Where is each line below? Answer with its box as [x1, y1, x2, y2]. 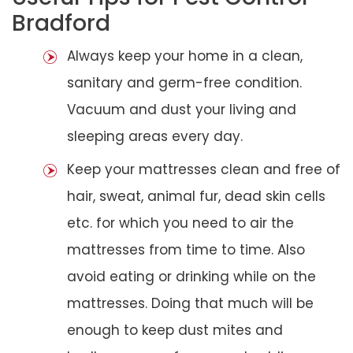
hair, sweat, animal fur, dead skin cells [67, 186, 325, 206]
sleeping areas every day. [67, 126, 243, 146]
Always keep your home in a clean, [67, 46, 303, 65]
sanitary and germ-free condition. [67, 72, 302, 92]
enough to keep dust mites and [67, 320, 283, 340]
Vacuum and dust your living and [67, 99, 296, 119]
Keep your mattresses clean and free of [67, 159, 340, 179]
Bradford [12, 7, 110, 39]
